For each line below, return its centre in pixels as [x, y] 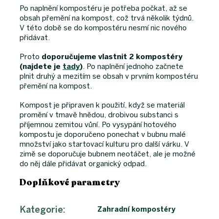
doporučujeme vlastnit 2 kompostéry [112, 57]
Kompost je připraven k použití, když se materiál [102, 105]
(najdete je [41, 67]
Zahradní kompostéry [136, 210]
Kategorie [41, 210]
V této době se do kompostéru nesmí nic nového [103, 28]
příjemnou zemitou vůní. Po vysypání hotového [98, 125]
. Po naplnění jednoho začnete [133, 67]
